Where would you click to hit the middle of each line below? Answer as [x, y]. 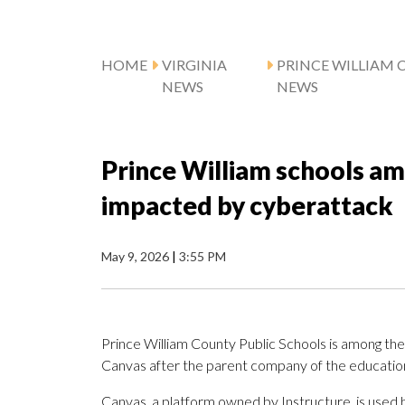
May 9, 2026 [137, 257]
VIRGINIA [194, 65]
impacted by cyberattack [247, 206]
